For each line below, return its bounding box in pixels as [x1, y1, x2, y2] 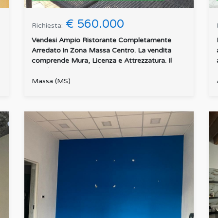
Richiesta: [32, 21, 63, 30]
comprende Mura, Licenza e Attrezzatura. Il [32, 56, 172, 65]
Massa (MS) [32, 77, 71, 86]
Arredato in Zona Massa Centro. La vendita [32, 46, 171, 55]
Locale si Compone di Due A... [32, 67, 128, 75]
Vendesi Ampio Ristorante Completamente [32, 36, 171, 45]
